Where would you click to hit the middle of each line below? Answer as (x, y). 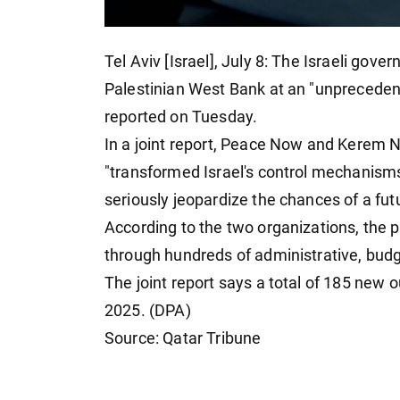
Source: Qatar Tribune (183, 339)
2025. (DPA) (148, 311)
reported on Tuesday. (181, 117)
